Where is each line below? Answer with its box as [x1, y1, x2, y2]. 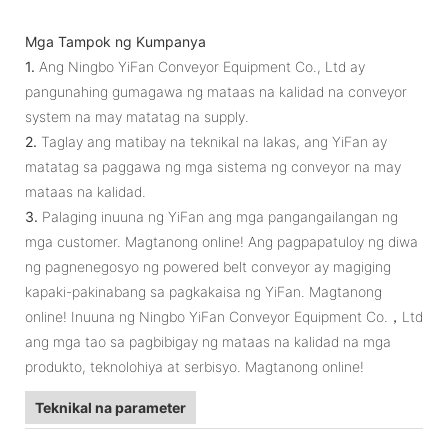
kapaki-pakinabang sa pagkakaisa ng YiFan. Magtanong [25, 282, 382, 300]
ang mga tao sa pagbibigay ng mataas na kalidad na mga [25, 332, 391, 350]
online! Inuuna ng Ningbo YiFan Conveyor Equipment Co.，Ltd [25, 307, 423, 325]
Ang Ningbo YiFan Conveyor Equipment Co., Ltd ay [35, 57, 365, 75]
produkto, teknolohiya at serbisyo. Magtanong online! [25, 357, 364, 375]
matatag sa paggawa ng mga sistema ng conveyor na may [25, 157, 401, 175]
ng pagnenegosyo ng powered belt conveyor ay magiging [25, 257, 391, 275]
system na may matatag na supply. [25, 107, 249, 125]
